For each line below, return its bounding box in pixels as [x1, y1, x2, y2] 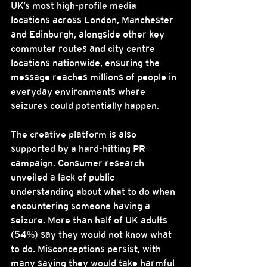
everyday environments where [11, 88, 148, 97]
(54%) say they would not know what [11, 231, 174, 240]
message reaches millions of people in [11, 73, 179, 82]
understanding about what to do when [11, 188, 178, 197]
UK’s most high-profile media [11, 2, 139, 11]
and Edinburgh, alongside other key [11, 30, 167, 39]
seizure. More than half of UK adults [11, 216, 170, 225]
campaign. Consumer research [11, 159, 147, 168]
